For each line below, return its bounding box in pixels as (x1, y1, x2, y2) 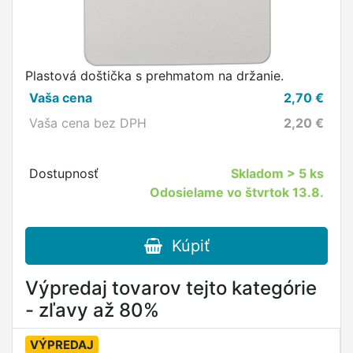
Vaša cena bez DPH (28, 115, 147, 131)
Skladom (231, 165, 288, 181)
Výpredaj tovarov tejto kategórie (25, 277, 317, 299)
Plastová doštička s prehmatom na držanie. (25, 68, 284, 84)
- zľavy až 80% (25, 299, 159, 321)
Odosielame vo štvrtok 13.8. (150, 184, 325, 200)
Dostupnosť (28, 165, 98, 181)
